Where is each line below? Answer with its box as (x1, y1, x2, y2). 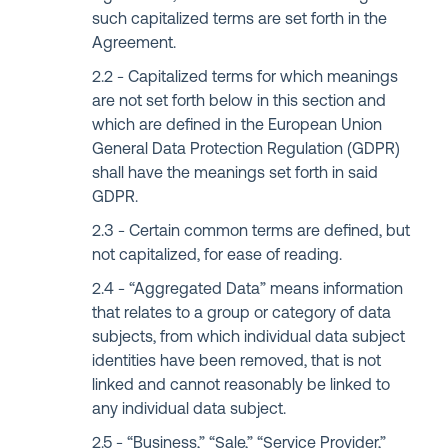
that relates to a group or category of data (92, 306, 392, 322)
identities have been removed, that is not (92, 354, 382, 370)
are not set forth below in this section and (92, 94, 387, 110)
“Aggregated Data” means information (129, 282, 404, 298)
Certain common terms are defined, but (129, 224, 411, 240)
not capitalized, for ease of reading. (92, 248, 343, 264)
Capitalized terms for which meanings (128, 70, 399, 86)
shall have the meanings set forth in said (92, 166, 379, 182)
